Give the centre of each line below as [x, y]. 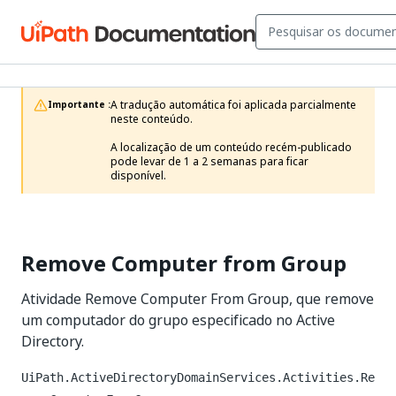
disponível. [138, 176]
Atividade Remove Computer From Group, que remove [198, 299]
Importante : [79, 105]
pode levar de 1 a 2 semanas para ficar [209, 162]
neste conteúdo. [152, 119]
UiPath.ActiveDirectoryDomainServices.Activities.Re [198, 377]
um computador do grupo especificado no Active [178, 320]
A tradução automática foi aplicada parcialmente [233, 105]
